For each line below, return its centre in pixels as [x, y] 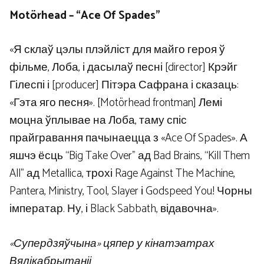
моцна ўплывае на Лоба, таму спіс [98, 121]
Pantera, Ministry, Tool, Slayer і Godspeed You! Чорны [131, 192]
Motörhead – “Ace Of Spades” [85, 15]
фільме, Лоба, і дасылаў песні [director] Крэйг [123, 68]
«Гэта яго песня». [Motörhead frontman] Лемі [116, 103]
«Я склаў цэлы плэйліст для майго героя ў [117, 50]
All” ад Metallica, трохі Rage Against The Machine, [122, 174]
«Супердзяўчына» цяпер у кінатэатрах [112, 243]
